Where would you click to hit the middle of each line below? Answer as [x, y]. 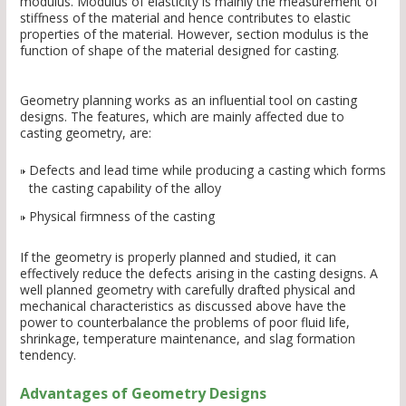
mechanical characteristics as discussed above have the [183, 306]
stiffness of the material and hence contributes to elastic [185, 18]
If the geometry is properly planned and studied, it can [178, 257]
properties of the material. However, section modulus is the [194, 34]
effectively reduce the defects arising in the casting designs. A [199, 274]
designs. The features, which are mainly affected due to [182, 117]
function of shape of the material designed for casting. [179, 51]
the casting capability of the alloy [125, 188]
